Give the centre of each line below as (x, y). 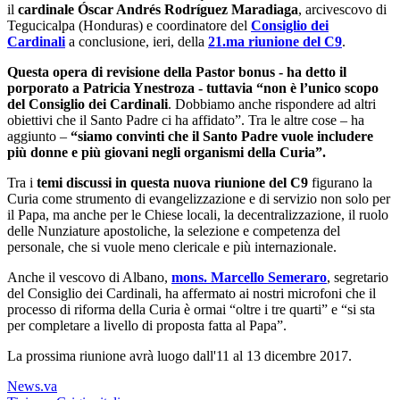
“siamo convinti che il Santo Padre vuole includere (222, 136)
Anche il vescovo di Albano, (89, 277)
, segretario (358, 277)
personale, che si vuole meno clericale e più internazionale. (172, 246)
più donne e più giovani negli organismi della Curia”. (167, 152)
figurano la (340, 182)
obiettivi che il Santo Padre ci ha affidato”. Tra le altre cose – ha (186, 120)
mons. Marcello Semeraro (249, 277)
